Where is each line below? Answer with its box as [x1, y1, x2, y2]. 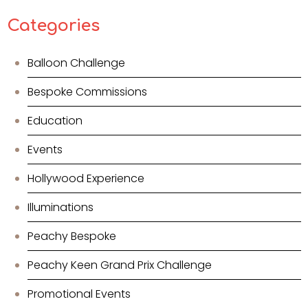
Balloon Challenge [27, 55, 125, 71]
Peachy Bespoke [27, 228, 116, 245]
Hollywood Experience [27, 170, 144, 187]
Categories [7, 16, 100, 36]
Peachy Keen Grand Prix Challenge [27, 257, 212, 274]
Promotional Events [27, 286, 131, 302]
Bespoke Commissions [27, 84, 147, 100]
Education [27, 113, 82, 129]
